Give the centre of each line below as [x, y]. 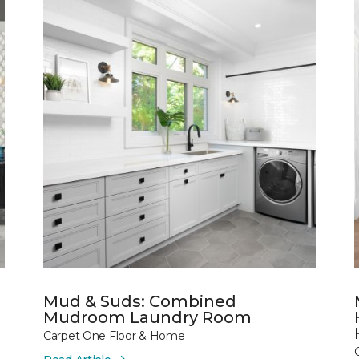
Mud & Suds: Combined [140, 301]
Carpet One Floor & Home [114, 335]
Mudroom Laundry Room [147, 317]
